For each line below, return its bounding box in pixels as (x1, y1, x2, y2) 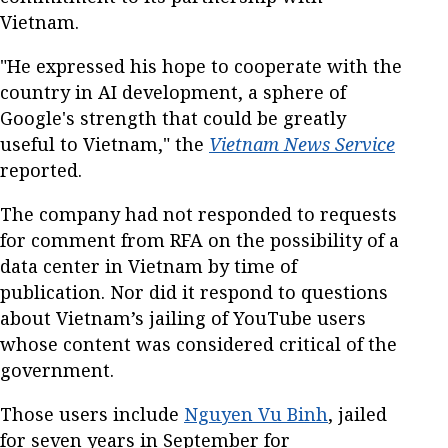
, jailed (328, 401, 387, 426)
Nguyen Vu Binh (184, 401, 328, 426)
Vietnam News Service (209, 131, 395, 156)
